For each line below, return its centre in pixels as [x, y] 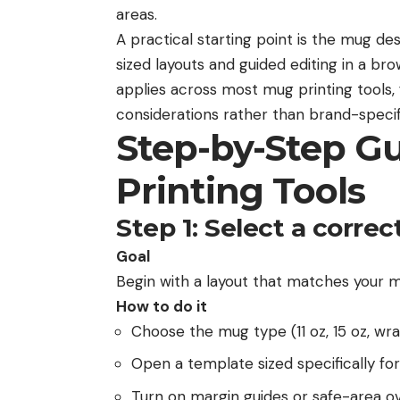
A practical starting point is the [226, 39]
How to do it [162, 306]
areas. [137, 14]
